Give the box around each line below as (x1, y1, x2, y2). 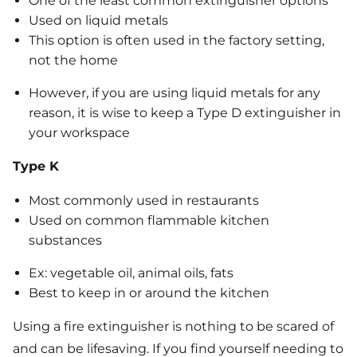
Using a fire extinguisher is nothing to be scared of (13, 319, 334, 335)
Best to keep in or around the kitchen (29, 285, 269, 301)
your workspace (29, 125, 130, 141)
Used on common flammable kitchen (29, 213, 269, 229)
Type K (13, 159, 59, 175)
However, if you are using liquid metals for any (29, 85, 320, 101)
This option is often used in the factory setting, (29, 33, 324, 49)
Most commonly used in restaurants (29, 193, 259, 209)
